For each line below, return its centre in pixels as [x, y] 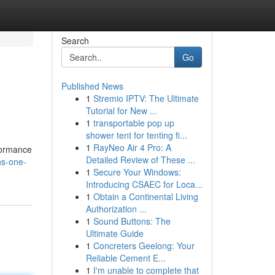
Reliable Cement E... [126, 258]
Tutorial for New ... [121, 110]
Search [75, 41]
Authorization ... [116, 209]
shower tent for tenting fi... [136, 135]
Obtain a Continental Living [145, 196]
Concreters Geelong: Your [144, 246]
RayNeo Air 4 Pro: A [132, 147]
